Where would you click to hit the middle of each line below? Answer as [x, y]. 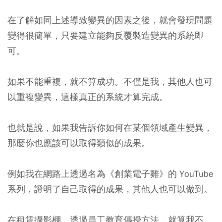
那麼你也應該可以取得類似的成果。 [79, 143]
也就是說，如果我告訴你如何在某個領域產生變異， [110, 127]
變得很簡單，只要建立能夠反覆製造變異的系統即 [106, 35]
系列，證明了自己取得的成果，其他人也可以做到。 [110, 189]
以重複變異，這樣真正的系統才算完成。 [88, 97]
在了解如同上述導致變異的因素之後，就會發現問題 [110, 20]
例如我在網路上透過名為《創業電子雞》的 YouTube [111, 173]
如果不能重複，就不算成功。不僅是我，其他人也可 [110, 81]
